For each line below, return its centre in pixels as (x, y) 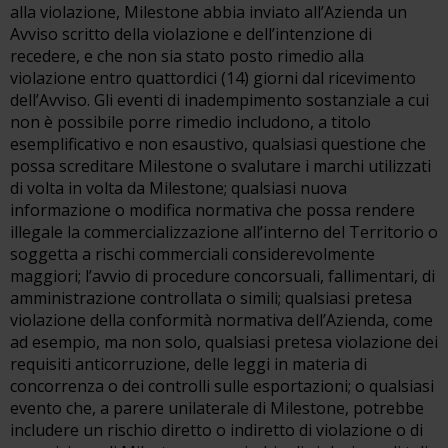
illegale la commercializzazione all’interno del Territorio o (224, 232)
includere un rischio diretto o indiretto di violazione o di (216, 430)
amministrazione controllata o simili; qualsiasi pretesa (211, 298)
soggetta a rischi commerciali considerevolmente (192, 254)
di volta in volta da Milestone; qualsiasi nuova (178, 188)
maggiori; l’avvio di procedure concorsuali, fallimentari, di (222, 276)
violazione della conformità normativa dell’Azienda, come (221, 320)
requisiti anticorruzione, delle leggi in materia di (188, 364)
